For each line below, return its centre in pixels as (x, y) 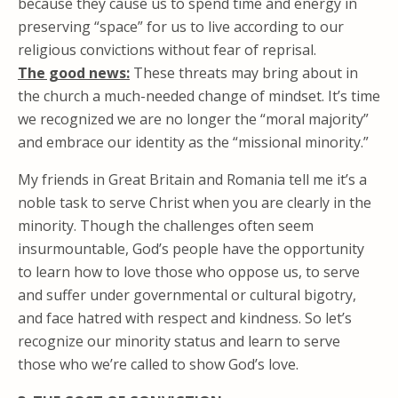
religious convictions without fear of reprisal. (167, 50)
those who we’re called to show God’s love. (158, 364)
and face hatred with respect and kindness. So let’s (185, 318)
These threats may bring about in (244, 73)
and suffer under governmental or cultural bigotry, (187, 295)
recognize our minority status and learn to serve (179, 341)
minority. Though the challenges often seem (166, 226)
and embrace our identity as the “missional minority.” (193, 142)
